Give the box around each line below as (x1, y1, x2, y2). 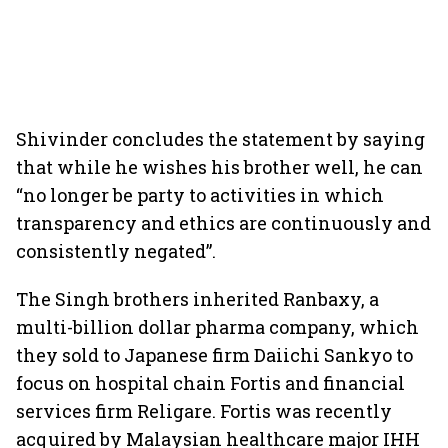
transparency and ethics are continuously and (16, 211, 431, 235)
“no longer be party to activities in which (16, 183, 384, 207)
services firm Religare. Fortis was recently (16, 399, 392, 423)
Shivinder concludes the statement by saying (16, 127, 425, 151)
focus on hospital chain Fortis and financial (16, 371, 405, 395)
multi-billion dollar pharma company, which (16, 315, 419, 339)
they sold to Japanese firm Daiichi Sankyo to (16, 343, 413, 367)
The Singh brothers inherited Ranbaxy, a (16, 287, 379, 311)
